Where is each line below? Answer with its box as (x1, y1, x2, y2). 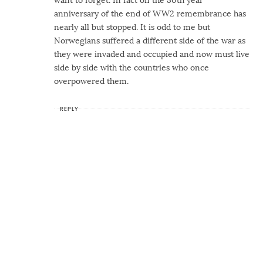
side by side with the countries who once (54, 63, 210, 72)
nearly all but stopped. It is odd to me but (54, 23, 211, 32)
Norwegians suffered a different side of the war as (54, 36, 246, 45)
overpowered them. (54, 77, 129, 86)
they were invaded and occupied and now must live (54, 50, 250, 59)
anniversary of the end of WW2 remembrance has (54, 9, 247, 18)
